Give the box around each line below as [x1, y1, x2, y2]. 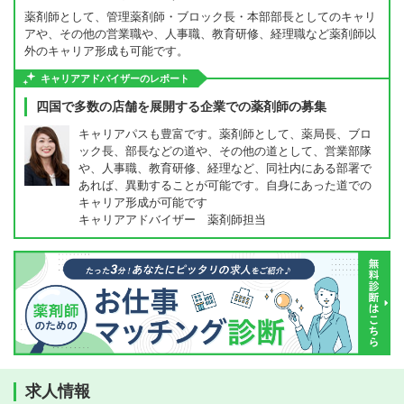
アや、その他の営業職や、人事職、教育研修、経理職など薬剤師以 [24, 27, 376, 41]
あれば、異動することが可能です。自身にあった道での [78, 179, 372, 192]
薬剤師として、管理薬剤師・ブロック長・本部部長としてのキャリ [24, 10, 376, 23]
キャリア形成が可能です [78, 196, 207, 209]
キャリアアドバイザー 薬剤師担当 [78, 213, 266, 226]
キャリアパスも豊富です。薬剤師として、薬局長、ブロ [78, 127, 372, 141]
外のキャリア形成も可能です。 [24, 44, 188, 58]
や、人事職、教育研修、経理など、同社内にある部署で [78, 161, 372, 175]
